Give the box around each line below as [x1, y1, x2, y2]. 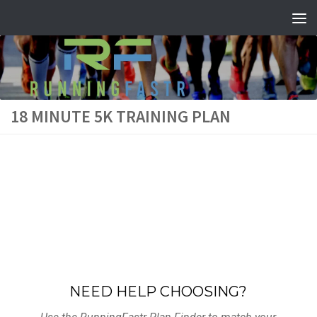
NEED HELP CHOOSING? [69, 282, 248, 300]
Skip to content [19, 13, 107, 30]
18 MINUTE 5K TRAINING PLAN [11, 105, 231, 127]
